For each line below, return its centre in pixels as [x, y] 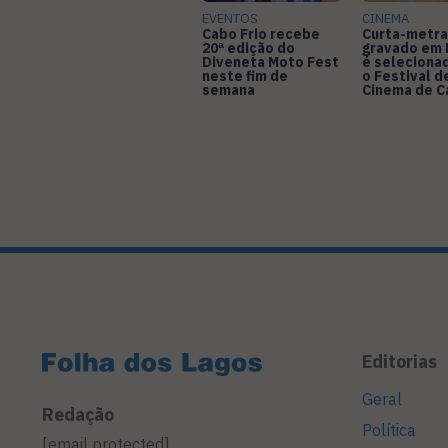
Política [389, 430]
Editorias [399, 362]
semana [228, 90]
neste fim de [245, 76]
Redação [78, 414]
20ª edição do [248, 48]
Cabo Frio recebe [261, 34]
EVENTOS [230, 19]
